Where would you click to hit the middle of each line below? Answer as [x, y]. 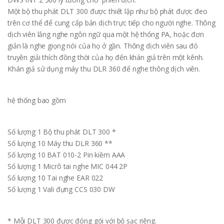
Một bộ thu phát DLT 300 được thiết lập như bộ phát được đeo [107, 11]
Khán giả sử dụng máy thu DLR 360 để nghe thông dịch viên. [104, 68]
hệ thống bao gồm [37, 100]
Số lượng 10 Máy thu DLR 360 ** [60, 143]
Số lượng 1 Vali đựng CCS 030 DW [61, 189]
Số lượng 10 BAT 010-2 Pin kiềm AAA [66, 154]
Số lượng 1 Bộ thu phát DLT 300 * [62, 131]
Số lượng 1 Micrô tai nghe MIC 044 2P [67, 166]
